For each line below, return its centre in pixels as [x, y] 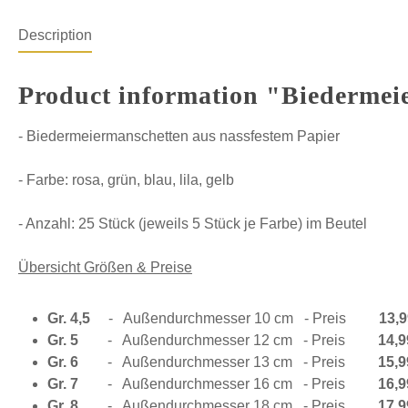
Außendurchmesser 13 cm [207, 362]
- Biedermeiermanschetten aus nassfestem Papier [179, 137]
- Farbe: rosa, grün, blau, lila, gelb [126, 180]
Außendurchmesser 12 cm [207, 341]
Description [55, 36]
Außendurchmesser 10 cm [208, 319]
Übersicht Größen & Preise [105, 268]
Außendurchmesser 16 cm [207, 384]
